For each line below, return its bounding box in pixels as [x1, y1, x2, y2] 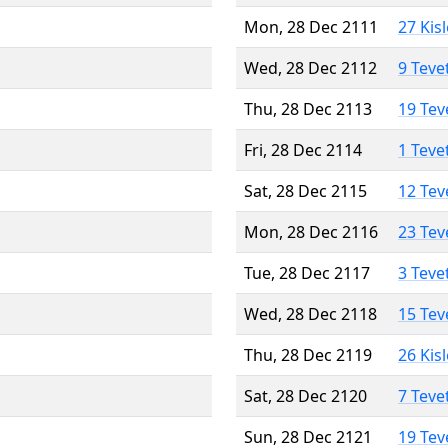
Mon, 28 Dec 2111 [244, 15, 378, 38]
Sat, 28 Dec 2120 [244, 384, 367, 407]
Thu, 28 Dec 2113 [244, 97, 372, 120]
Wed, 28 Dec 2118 [244, 302, 377, 325]
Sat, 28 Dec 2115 [244, 179, 367, 202]
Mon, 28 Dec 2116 [244, 220, 378, 243]
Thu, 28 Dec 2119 [244, 343, 372, 366]
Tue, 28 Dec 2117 [244, 261, 370, 284]
